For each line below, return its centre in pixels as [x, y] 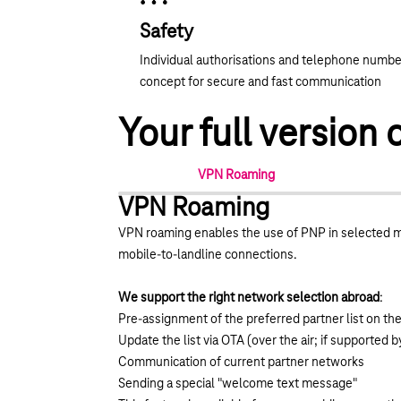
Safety [166, 32]
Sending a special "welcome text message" [237, 384]
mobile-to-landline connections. [207, 255]
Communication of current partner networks [241, 362]
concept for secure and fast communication [261, 82]
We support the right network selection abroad [248, 298]
